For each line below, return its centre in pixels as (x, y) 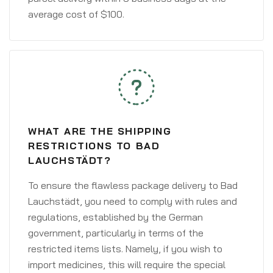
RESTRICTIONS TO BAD (94, 146)
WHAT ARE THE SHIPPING (100, 131)
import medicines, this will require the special (127, 264)
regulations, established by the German (115, 217)
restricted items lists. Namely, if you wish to (125, 249)
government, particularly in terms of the (116, 233)
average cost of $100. (76, 14)
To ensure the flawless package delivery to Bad (133, 185)
